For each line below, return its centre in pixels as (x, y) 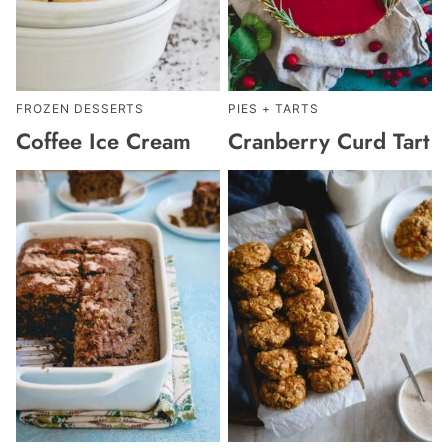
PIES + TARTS (273, 109)
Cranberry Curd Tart (328, 141)
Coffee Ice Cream (103, 141)
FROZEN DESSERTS (80, 109)
